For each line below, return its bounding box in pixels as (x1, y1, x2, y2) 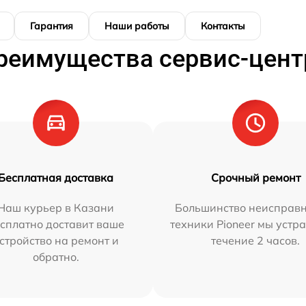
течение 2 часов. (211, 233, 301, 247)
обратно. (32, 249, 79, 264)
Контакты (201, 19, 245, 32)
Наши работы (105, 19, 169, 32)
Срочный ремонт (210, 170, 301, 184)
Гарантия (30, 19, 73, 32)
